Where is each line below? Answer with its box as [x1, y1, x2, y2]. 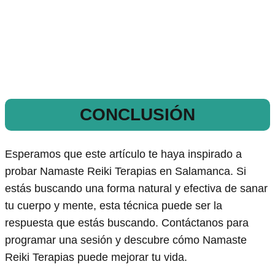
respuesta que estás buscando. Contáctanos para [5, 216, 249, 229]
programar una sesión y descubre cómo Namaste [5, 233, 247, 246]
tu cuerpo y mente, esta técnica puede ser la [5, 199, 222, 212]
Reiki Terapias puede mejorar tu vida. [5, 250, 187, 263]
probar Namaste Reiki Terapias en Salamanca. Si [5, 165, 246, 177]
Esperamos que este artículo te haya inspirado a [5, 147, 242, 160]
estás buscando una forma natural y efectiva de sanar [5, 182, 268, 195]
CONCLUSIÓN [80, 105, 195, 125]
